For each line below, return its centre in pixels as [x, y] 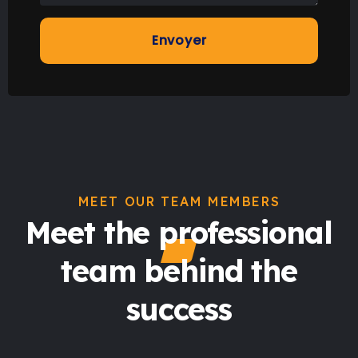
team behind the [179, 271]
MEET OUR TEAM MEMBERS [179, 202]
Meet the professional [179, 233]
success [179, 309]
